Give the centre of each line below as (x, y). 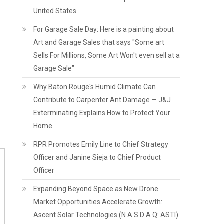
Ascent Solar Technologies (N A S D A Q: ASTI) (106, 215)
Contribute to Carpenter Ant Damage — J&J (102, 100)
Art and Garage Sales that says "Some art (99, 42)
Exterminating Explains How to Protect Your (102, 113)
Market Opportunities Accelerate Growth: (98, 202)
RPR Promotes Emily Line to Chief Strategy (101, 144)
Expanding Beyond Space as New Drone (96, 189)
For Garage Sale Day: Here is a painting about (104, 29)
